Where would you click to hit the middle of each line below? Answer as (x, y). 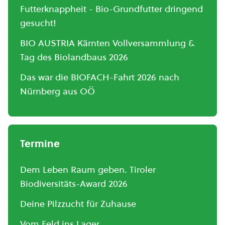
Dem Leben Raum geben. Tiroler (88, 170)
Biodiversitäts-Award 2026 (74, 184)
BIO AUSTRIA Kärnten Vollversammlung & (107, 43)
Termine (40, 144)
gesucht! (38, 23)
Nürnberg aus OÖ (58, 91)
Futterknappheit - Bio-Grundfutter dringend (111, 9)
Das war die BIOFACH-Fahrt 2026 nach (100, 77)
